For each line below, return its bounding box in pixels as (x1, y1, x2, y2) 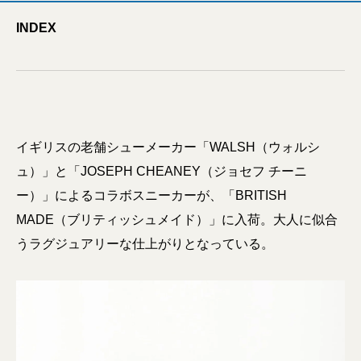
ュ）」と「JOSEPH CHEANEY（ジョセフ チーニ (16, 164, 307, 178)
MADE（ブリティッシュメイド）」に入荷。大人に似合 (16, 213, 338, 226)
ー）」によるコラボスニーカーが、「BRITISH (16, 189, 287, 202)
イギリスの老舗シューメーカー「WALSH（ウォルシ (16, 140, 320, 154)
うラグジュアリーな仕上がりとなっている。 (16, 237, 274, 251)
